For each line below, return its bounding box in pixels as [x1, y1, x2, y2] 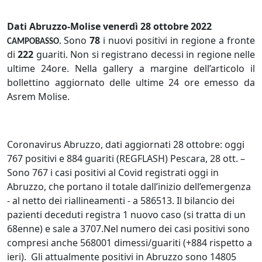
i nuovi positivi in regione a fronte [100, 33, 255, 47]
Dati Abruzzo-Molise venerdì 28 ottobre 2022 [7, 19, 212, 33]
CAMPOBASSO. [7, 37, 61, 46]
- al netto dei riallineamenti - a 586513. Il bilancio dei [7, 194, 235, 208]
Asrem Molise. [7, 89, 70, 103]
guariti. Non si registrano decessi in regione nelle [33, 47, 256, 61]
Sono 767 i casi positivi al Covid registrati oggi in [7, 166, 219, 180]
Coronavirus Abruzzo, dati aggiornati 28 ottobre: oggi [7, 138, 244, 151]
